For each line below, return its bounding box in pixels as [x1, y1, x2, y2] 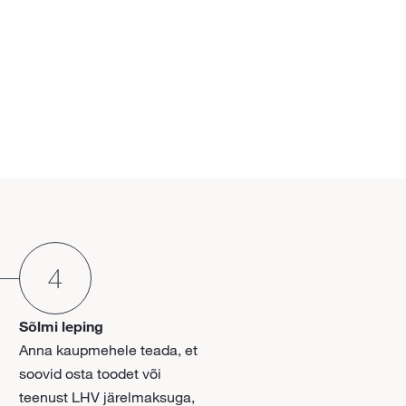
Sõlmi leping [19, 316, 104, 335]
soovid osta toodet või [19, 363, 162, 382]
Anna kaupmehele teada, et [19, 340, 198, 359]
